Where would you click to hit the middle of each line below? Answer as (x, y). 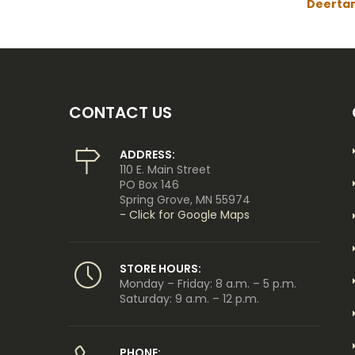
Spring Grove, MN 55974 (185, 199)
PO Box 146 (149, 184)
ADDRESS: (147, 154)
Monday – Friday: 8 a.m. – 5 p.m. (208, 283)
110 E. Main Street (165, 169)
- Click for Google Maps (185, 214)
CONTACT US (120, 112)
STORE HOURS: (160, 268)
